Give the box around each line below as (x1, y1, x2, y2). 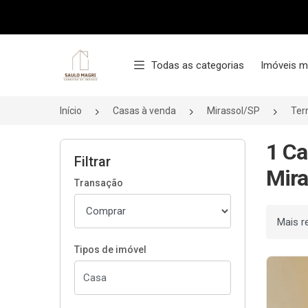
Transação (74, 177, 123, 188)
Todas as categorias (151, 59, 244, 71)
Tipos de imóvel (74, 244, 146, 255)
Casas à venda (113, 105, 176, 116)
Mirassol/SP (207, 105, 260, 116)
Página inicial (60, 47, 139, 63)
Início (60, 105, 82, 116)
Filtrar (74, 153, 111, 170)
